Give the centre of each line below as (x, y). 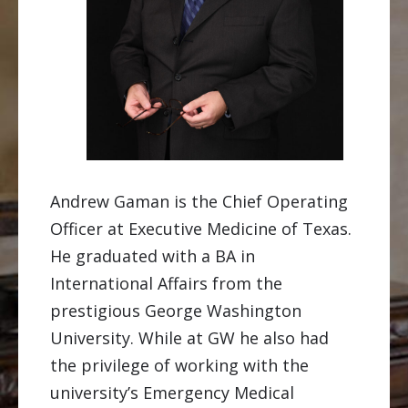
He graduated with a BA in (153, 255)
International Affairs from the (166, 283)
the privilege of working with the (179, 365)
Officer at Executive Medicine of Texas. (201, 228)
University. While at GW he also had (189, 337)
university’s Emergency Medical (172, 392)
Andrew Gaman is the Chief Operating (199, 201)
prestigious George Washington (176, 310)
